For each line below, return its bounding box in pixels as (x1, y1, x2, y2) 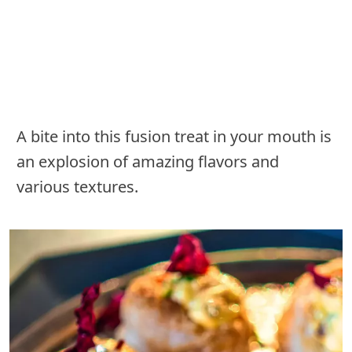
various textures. (16, 176, 138, 198)
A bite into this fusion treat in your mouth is (16, 126, 332, 148)
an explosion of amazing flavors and (16, 151, 279, 173)
